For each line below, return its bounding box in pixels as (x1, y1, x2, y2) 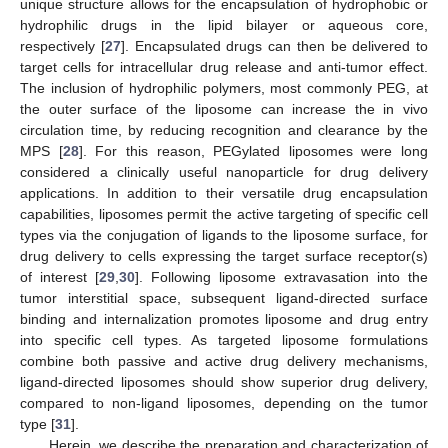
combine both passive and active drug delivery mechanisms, (20, 353, 428, 370)
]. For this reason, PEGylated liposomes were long (78, 143, 428, 160)
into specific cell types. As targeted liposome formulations (20, 332, 428, 349)
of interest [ (20, 269, 99, 286)
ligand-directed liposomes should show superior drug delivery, (20, 374, 428, 391)
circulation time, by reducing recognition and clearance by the (20, 122, 428, 139)
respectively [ (20, 38, 105, 55)
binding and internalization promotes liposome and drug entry (20, 311, 428, 328)
